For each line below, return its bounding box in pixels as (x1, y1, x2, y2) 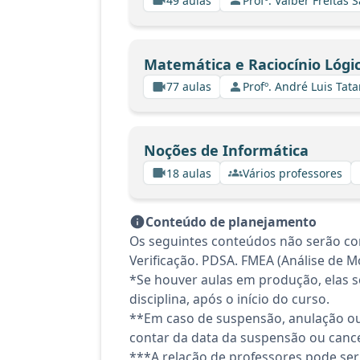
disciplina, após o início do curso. (129, 290, 329, 308)
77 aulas (166, 79, 211, 94)
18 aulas (166, 165, 211, 181)
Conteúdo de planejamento (145, 213, 317, 231)
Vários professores (243, 165, 342, 181)
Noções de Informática (143, 141, 309, 160)
